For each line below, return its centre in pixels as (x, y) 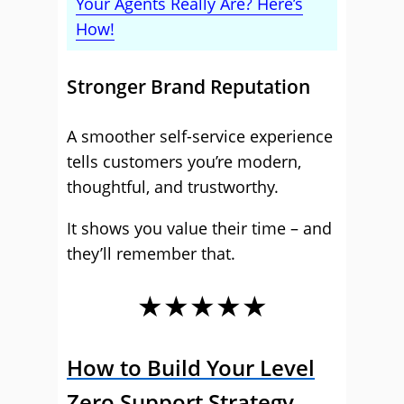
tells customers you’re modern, (184, 161)
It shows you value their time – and (199, 228)
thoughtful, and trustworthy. (173, 187)
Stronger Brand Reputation (188, 87)
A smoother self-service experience (200, 136)
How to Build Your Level (191, 367)
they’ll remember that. (151, 253)
